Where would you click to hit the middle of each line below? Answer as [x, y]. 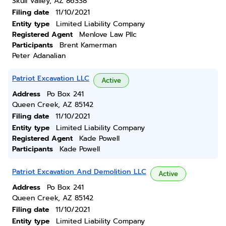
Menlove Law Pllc [108, 35]
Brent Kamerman [88, 45]
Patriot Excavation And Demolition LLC [79, 172]
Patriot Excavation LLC [51, 78]
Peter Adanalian [39, 56]
